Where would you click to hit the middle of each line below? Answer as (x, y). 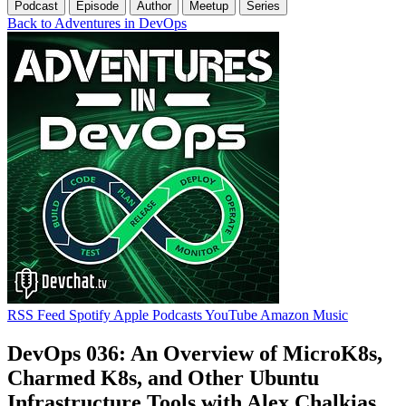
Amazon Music (304, 314)
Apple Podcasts (158, 314)
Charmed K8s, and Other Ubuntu (163, 377)
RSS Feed (36, 314)
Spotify (90, 314)
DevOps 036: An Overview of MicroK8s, (195, 353)
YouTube (231, 314)
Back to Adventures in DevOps (97, 23)
